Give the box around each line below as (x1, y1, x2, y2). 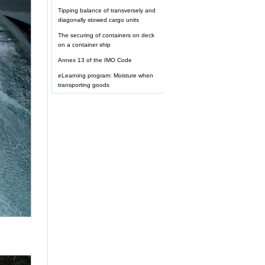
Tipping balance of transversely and (58, 7, 156, 14)
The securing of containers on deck (58, 32, 154, 39)
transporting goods (58, 82, 109, 89)
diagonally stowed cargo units (58, 17, 139, 24)
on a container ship (58, 41, 111, 49)
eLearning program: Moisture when (58, 72, 153, 79)
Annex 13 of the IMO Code (58, 57, 132, 64)
